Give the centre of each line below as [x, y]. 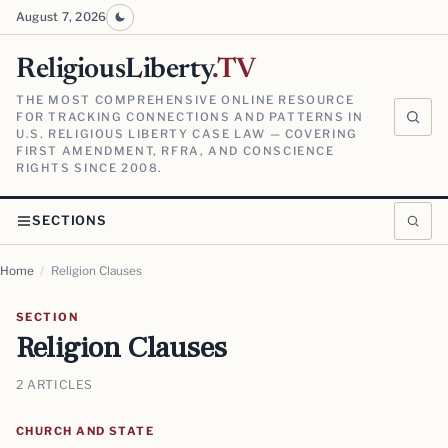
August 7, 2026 [61, 17]
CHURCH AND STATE [85, 430]
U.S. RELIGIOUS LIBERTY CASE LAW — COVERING [187, 134]
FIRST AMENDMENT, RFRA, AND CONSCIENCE [175, 151]
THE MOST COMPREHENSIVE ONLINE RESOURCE [185, 100]
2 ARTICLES [55, 384]
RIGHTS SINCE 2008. [90, 168]
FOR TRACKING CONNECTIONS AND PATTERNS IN [190, 117]
